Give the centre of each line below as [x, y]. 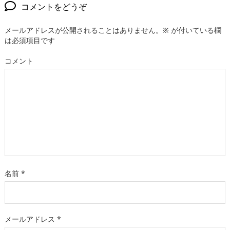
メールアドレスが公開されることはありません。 [84, 30]
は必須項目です [30, 40]
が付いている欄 [195, 30]
